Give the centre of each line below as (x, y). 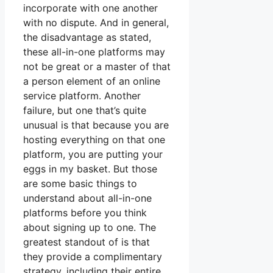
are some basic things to (80, 184)
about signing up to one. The (90, 228)
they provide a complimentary (93, 257)
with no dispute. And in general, (96, 23)
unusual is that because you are (96, 125)
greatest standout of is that (87, 242)
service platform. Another (82, 96)
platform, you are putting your (93, 154)
